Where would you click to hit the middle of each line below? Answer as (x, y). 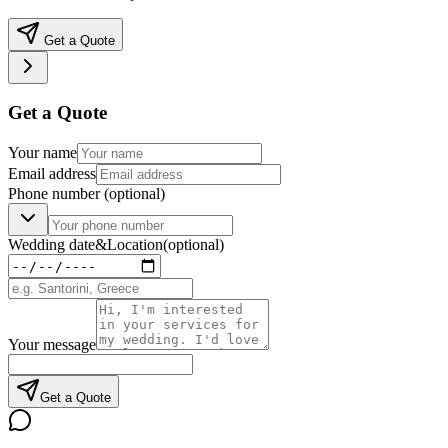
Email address (52, 174)
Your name (42, 153)
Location (135, 245)
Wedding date (51, 245)
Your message (52, 345)
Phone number (56, 194)
